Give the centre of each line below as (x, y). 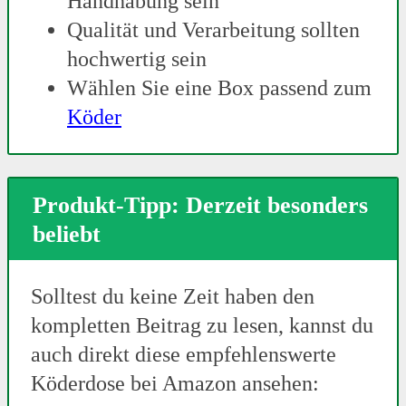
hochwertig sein (137, 59)
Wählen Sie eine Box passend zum (219, 88)
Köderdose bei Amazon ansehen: (175, 384)
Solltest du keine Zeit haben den (173, 297)
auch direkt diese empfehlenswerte (184, 355)
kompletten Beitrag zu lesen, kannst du (202, 326)
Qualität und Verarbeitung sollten (213, 30)
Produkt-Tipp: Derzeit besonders (201, 205)
